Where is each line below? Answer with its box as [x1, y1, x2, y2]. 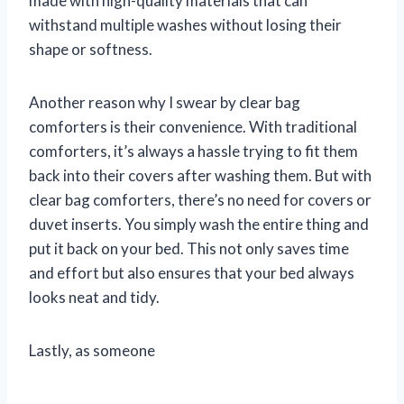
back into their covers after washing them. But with [29, 165, 372, 185]
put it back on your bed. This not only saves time [29, 238, 349, 258]
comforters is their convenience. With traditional [29, 116, 357, 136]
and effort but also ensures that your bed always [29, 262, 354, 282]
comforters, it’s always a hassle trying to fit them [29, 141, 358, 161]
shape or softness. [29, 39, 152, 59]
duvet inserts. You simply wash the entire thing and [29, 214, 369, 234]
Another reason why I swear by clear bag [29, 92, 300, 112]
